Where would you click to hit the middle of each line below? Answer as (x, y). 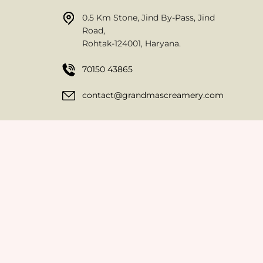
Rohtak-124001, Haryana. (131, 43)
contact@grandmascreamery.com (153, 95)
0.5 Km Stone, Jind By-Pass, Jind (148, 17)
